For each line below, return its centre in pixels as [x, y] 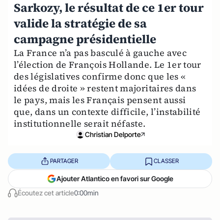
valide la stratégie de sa [80, 23]
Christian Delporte [113, 134]
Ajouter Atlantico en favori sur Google [115, 178]
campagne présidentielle [85, 39]
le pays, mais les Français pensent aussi [100, 100]
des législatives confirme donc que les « [100, 76]
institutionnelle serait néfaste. [80, 123]
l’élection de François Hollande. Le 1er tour [108, 64]
